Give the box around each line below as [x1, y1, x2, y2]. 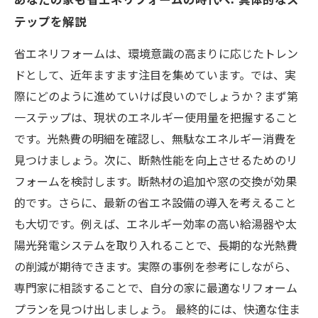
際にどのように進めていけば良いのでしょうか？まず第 [14, 87, 298, 104]
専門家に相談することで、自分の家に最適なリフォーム [14, 279, 297, 296]
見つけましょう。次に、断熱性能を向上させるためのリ [14, 151, 297, 168]
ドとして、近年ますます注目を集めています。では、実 [14, 66, 296, 83]
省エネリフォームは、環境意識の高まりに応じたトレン [14, 45, 298, 62]
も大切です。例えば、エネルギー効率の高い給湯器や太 [14, 215, 297, 232]
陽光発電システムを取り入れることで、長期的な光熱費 [14, 236, 297, 253]
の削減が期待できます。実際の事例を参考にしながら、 [14, 258, 297, 275]
